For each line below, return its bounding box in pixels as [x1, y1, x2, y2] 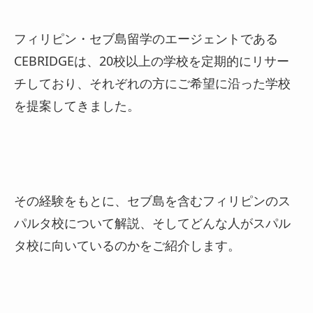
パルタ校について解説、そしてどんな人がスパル [14, 214, 291, 231]
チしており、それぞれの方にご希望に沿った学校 [14, 74, 291, 92]
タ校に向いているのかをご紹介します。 [14, 236, 240, 254]
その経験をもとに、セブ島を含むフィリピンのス [14, 191, 291, 209]
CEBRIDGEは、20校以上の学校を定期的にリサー [14, 52, 289, 69]
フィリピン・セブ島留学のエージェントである [14, 29, 278, 47]
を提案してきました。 [14, 96, 140, 114]
